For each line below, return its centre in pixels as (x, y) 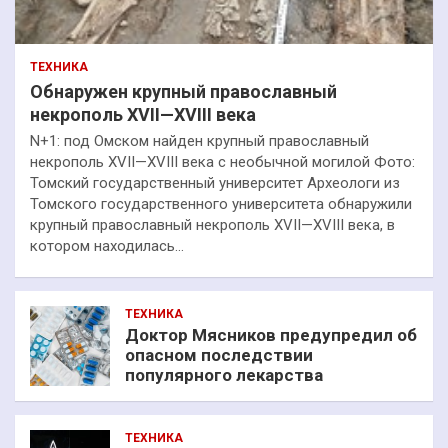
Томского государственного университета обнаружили (221, 204)
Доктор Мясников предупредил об (271, 335)
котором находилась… (107, 246)
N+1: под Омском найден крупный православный (199, 141)
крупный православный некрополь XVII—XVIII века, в (212, 225)
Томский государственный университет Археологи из (215, 183)
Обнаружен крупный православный (183, 92)
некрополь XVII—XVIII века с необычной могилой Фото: (222, 162)
